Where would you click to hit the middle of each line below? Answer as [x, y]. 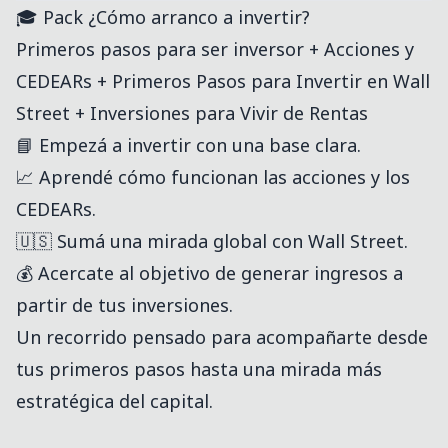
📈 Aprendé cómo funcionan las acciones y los [213, 177]
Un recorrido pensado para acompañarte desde [222, 337]
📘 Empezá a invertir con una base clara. [188, 145]
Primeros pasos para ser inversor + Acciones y [215, 49]
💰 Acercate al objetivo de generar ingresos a [209, 273]
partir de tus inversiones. [124, 305]
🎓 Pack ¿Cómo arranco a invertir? [163, 17]
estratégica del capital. [114, 401]
